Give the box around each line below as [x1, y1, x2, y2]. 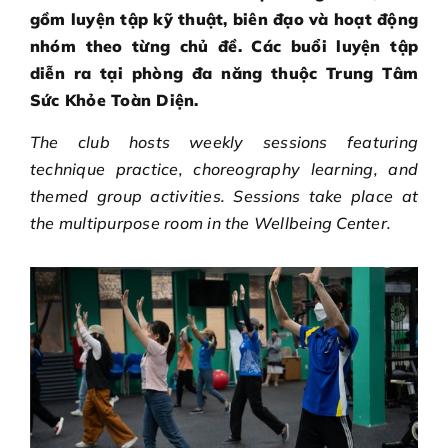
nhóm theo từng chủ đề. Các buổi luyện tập [30, 35, 418, 56]
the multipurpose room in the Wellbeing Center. [30, 212, 392, 233]
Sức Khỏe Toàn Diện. [30, 89, 199, 110]
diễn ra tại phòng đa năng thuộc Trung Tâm [30, 62, 418, 83]
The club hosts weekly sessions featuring [30, 131, 418, 152]
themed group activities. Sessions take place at [30, 185, 418, 206]
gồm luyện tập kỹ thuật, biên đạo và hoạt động [30, 8, 418, 29]
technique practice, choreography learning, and [30, 158, 418, 179]
